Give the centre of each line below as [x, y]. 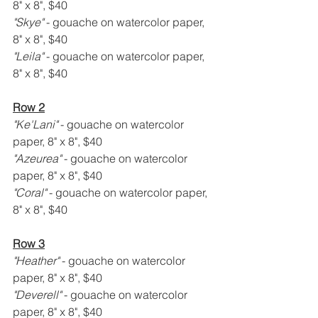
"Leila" [29, 56]
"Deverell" [38, 295]
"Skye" [29, 22]
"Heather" [37, 261]
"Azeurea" [38, 159]
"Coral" [31, 193]
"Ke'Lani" [37, 125]
